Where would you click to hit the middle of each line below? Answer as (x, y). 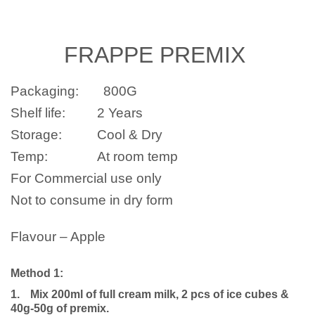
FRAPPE (111, 54)
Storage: (36, 134)
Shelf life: (38, 112)
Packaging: (45, 91)
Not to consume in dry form (92, 200)
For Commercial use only (86, 178)
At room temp (137, 156)
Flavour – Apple (60, 236)
